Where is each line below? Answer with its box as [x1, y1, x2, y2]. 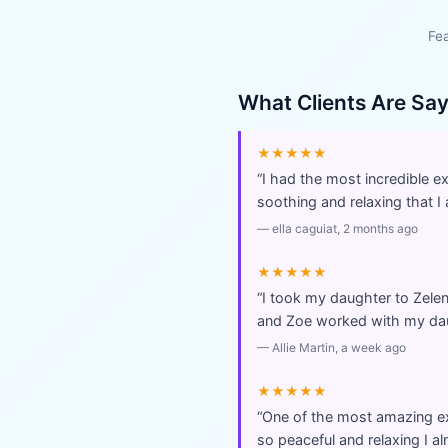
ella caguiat [272, 221, 337, 236]
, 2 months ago [337, 221, 418, 236]
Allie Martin [272, 340, 335, 355]
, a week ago [335, 340, 406, 355]
